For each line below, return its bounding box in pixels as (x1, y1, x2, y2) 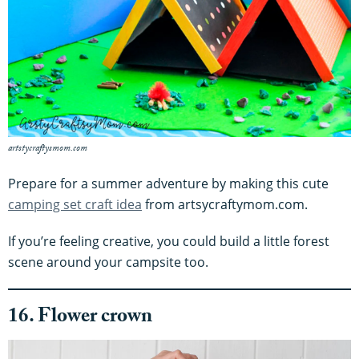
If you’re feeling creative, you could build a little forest (8, 232, 329, 251)
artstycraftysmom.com (8, 141, 87, 158)
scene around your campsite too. (8, 253, 208, 272)
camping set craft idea (8, 196, 142, 214)
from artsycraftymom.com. (142, 196, 308, 214)
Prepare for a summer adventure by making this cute (8, 175, 329, 193)
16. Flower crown (8, 301, 152, 337)
